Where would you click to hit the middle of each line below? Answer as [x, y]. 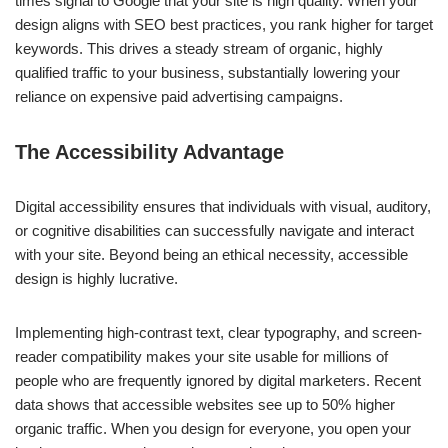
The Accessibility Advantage [149, 152]
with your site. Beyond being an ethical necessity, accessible [211, 254]
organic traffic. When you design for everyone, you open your [213, 428]
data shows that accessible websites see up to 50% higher [205, 404]
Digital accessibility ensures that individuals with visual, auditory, [223, 206]
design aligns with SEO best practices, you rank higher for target [224, 24]
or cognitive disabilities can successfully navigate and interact [214, 230]
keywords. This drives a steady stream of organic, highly [199, 48]
